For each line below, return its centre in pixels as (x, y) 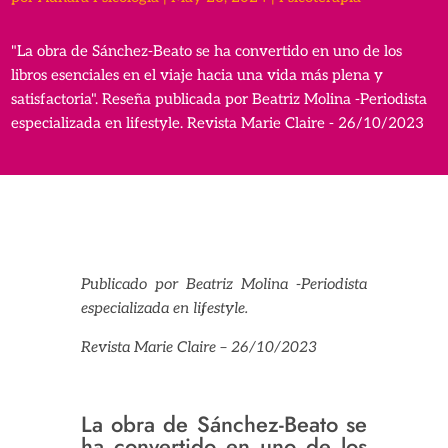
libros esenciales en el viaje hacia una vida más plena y (197, 75)
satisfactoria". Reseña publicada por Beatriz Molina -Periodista (219, 99)
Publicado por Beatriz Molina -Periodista (224, 284)
